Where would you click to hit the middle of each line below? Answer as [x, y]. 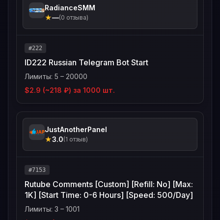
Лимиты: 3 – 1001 [52, 209]
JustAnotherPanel [76, 129]
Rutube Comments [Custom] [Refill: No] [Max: [109, 184]
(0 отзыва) [74, 17]
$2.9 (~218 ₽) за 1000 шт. [70, 90]
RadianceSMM [70, 8]
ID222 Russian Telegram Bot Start [86, 62]
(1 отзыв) [76, 139]
